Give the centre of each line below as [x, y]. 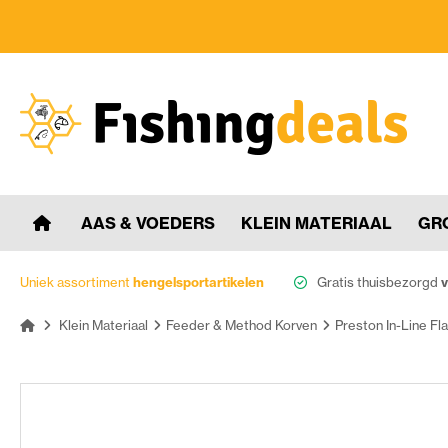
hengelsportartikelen [198, 281]
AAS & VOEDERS [148, 222]
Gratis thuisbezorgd [379, 281]
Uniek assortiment [76, 281]
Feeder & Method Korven [241, 324]
